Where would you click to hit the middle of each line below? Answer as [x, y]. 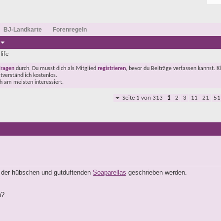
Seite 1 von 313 [143, 98]
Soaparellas [110, 173]
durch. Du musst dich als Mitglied [56, 69]
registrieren [112, 69]
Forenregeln [70, 30]
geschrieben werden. [157, 173]
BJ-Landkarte [23, 30]
